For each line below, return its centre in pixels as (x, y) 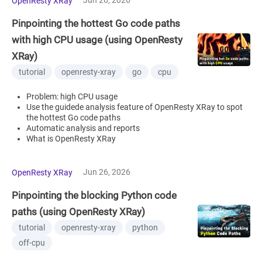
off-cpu (32, 242)
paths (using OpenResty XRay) (78, 211)
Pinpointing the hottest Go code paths (96, 23)
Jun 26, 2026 (107, 172)
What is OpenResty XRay (71, 138)
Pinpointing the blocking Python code (94, 195)
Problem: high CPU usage (72, 96)
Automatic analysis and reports (83, 128)
